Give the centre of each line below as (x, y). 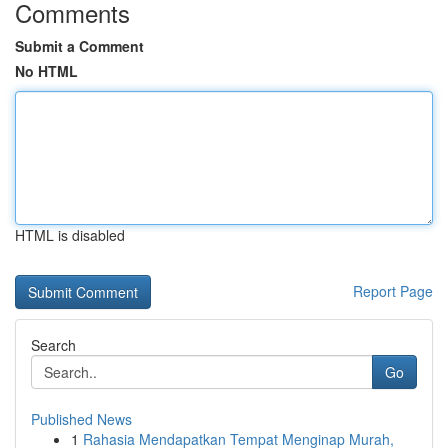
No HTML (46, 71)
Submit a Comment (79, 46)
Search (53, 345)
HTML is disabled (70, 235)
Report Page (393, 291)
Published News (81, 419)
